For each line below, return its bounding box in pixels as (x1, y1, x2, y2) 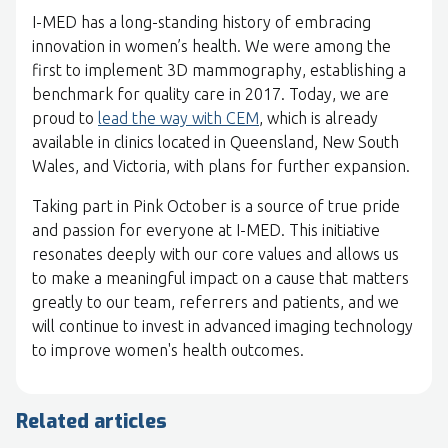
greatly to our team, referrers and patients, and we (32, 292, 399, 311)
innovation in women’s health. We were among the (32, 36, 391, 55)
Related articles (16, 407, 167, 435)
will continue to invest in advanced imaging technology (32, 316, 413, 335)
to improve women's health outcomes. (32, 340, 304, 359)
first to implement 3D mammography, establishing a (32, 60, 406, 79)
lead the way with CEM (98, 108, 259, 127)
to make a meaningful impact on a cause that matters (32, 268, 409, 287)
